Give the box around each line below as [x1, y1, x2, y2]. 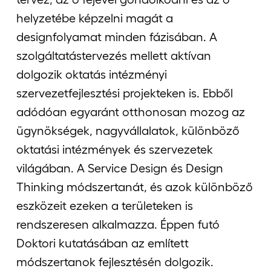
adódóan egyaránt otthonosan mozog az [16, 105, 245, 119]
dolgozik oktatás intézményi [16, 67, 167, 81]
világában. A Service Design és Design [16, 161, 223, 175]
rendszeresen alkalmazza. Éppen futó [16, 217, 220, 231]
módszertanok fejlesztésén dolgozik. [16, 255, 214, 269]
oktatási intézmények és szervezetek [16, 142, 213, 156]
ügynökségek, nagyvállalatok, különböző [16, 123, 240, 137]
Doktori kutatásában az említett [16, 236, 189, 250]
